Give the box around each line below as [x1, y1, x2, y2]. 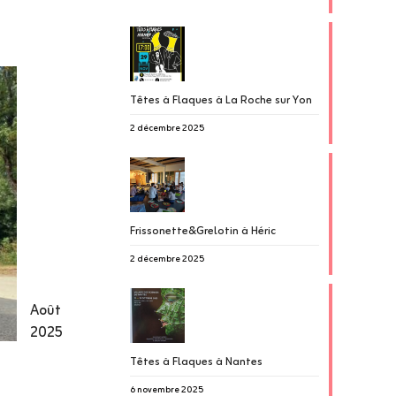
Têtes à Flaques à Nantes [129, 353, 263, 371]
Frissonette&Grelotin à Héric [129, 222, 276, 240]
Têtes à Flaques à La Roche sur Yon [129, 91, 312, 110]
